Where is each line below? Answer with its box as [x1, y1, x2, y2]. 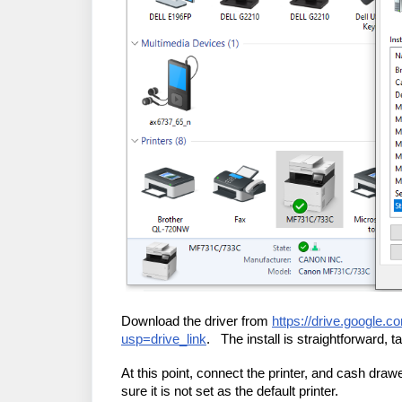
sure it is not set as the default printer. [121, 384, 345, 398]
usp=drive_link [121, 332, 206, 346]
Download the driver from [121, 314, 272, 328]
